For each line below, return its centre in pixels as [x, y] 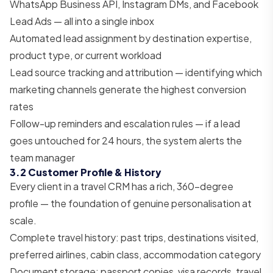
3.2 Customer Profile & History [86, 172]
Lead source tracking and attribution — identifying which [136, 72]
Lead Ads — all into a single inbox [82, 21]
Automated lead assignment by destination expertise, [131, 38]
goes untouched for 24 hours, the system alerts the [126, 140]
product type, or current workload [86, 55]
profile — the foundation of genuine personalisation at [131, 203]
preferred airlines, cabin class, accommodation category [135, 254]
